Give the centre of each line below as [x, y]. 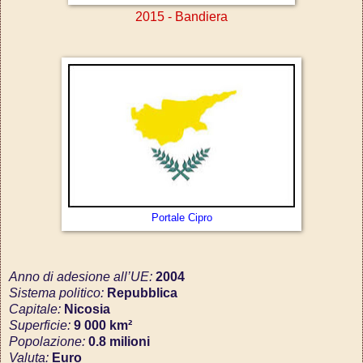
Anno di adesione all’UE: [82, 277]
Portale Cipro [181, 218]
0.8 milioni [119, 342]
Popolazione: [49, 342]
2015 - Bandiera [181, 16]
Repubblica [142, 293]
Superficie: [41, 326]
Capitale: [36, 310]
